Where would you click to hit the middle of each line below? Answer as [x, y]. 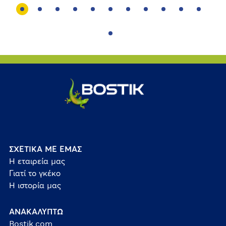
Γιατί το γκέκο [35, 174]
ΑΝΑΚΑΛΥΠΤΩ [36, 212]
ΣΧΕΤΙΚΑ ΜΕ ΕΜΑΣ [45, 150]
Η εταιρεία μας [37, 162]
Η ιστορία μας [35, 186]
